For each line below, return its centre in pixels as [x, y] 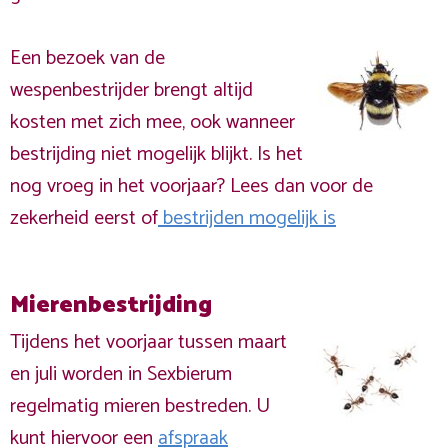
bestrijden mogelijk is [247, 218]
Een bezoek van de [87, 58]
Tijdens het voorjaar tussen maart [148, 342]
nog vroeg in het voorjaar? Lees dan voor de [191, 186]
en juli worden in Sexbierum [121, 374]
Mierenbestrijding [111, 305]
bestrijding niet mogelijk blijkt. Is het [156, 154]
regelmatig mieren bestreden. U [140, 406]
